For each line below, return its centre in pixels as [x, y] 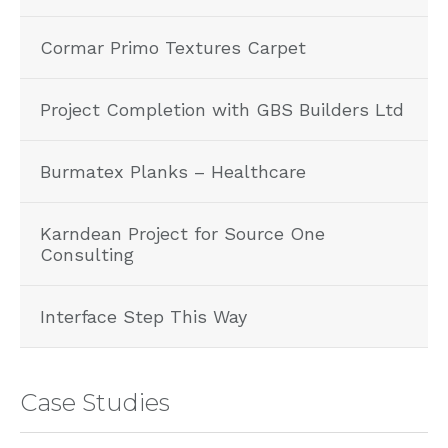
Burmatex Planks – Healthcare [173, 172]
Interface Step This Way [143, 317]
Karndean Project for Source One [182, 234]
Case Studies [95, 403]
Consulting [87, 255]
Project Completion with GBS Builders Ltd [222, 110]
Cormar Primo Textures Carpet [173, 48]
